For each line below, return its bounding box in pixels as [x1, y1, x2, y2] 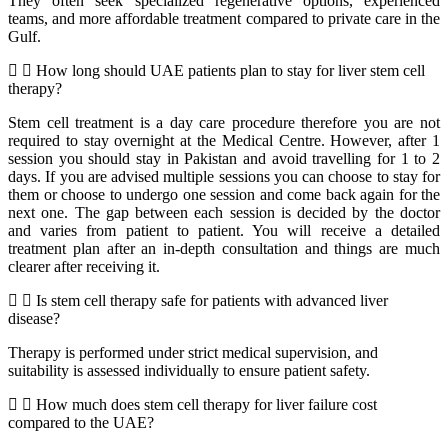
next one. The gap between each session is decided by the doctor [8, 204, 440, 222]
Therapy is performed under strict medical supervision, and [8, 344, 378, 362]
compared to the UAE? [8, 414, 154, 432]
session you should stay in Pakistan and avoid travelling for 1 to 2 [8, 150, 440, 168]
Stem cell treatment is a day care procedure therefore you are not [8, 114, 440, 132]
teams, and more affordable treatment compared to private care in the [8, 10, 440, 28]
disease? [8, 310, 60, 328]
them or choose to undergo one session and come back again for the [8, 186, 440, 204]
